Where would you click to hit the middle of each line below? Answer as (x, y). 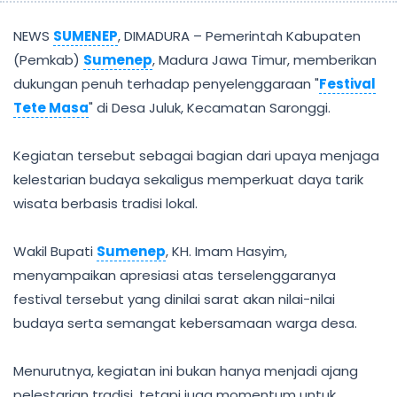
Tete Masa (51, 108)
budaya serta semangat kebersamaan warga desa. (185, 323)
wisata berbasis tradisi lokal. (105, 203)
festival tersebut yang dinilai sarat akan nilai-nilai (174, 299)
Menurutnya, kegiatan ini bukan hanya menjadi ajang (186, 371)
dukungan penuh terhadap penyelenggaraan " (166, 84)
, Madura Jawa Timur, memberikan (265, 60)
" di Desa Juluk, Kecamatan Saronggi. (210, 108)
